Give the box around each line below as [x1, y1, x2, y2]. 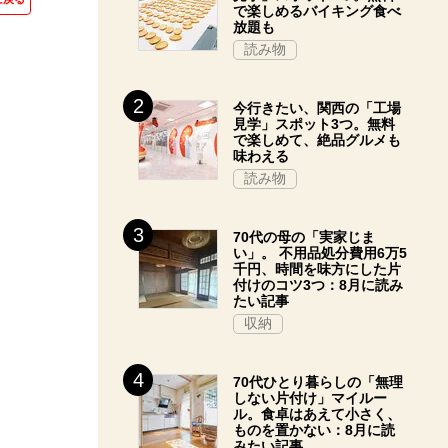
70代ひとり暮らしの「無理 [233, 374, 403, 390]
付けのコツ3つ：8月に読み [233, 277, 403, 293]
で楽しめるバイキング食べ [233, 3, 401, 19]
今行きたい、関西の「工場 [233, 100, 401, 116]
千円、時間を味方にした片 [233, 261, 401, 277]
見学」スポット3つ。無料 [233, 116, 395, 132]
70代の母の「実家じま [233, 229, 375, 245]
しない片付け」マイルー [233, 390, 387, 406]
